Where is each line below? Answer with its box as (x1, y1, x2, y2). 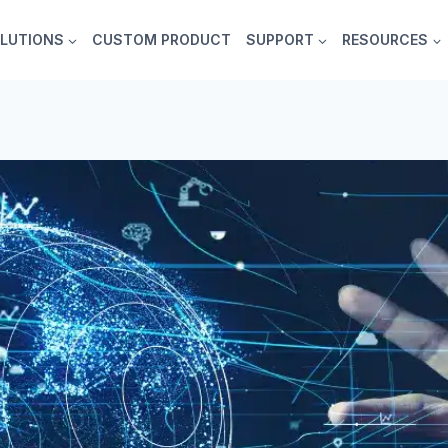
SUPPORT (245, 31, 314, 48)
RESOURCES (342, 31, 429, 48)
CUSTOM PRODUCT (92, 31, 232, 48)
